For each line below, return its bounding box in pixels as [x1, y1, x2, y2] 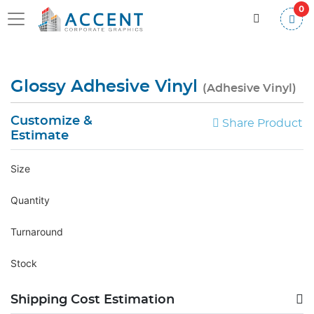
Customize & [11, 115, 93, 128]
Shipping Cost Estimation [11, 294, 175, 306]
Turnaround [11, 226, 63, 238]
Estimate [11, 130, 69, 142]
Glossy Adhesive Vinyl [11, 78, 203, 95]
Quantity [11, 194, 50, 206]
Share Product [222, 118, 303, 129]
